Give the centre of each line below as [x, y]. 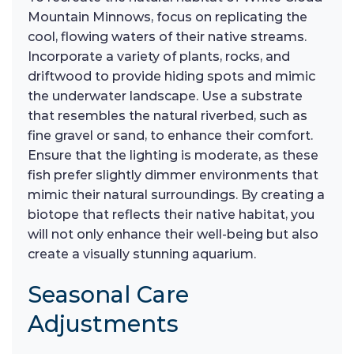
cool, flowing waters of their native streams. [167, 36]
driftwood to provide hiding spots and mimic [171, 76]
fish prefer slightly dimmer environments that [173, 175]
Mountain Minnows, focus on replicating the [168, 17]
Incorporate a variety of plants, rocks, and [159, 56]
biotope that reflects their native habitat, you [171, 214]
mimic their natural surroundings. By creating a [176, 194]
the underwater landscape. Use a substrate [165, 96]
